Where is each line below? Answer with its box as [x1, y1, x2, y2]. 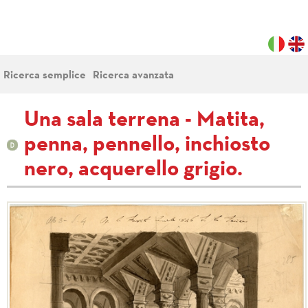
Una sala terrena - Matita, [24, 111, 265, 130]
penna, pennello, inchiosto [24, 135, 270, 155]
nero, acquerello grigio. [24, 160, 243, 179]
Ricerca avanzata [93, 71, 174, 80]
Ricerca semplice [3, 71, 86, 80]
